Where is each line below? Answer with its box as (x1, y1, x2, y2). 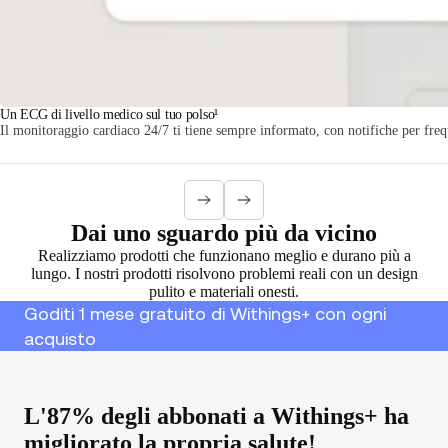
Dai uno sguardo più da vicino (71, 219, 377, 246)
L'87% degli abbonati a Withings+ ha (24, 402, 409, 429)
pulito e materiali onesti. (149, 282, 299, 300)
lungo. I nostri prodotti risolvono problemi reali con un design (30, 264, 418, 282)
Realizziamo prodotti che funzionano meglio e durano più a (37, 246, 411, 264)
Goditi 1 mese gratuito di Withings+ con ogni (24, 302, 386, 324)
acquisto (24, 327, 96, 349)
